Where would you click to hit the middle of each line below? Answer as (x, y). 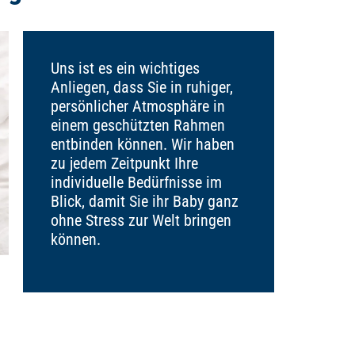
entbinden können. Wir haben (143, 144)
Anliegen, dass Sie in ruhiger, (142, 87)
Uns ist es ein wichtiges (126, 68)
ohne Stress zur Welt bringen (141, 220)
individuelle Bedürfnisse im (137, 182)
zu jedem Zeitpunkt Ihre (125, 163)
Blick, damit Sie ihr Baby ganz (145, 201)
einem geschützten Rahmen (138, 125)
